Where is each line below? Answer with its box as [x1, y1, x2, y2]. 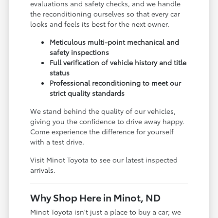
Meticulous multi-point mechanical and [50, 36, 180, 47]
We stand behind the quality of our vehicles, [30, 106, 176, 116]
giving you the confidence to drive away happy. [30, 116, 185, 126]
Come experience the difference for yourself [30, 126, 174, 136]
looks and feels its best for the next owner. [30, 18, 170, 29]
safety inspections [50, 47, 109, 57]
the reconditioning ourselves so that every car [30, 8, 181, 18]
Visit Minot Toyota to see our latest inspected [30, 154, 178, 164]
